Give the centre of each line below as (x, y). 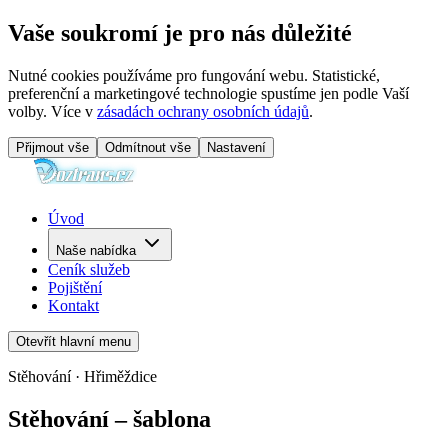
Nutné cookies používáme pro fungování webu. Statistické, (194, 75)
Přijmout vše (52, 147)
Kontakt (73, 305)
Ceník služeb (89, 269)
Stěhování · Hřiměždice (82, 376)
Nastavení (236, 147)
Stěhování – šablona (109, 418)
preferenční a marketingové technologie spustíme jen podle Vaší (208, 93)
